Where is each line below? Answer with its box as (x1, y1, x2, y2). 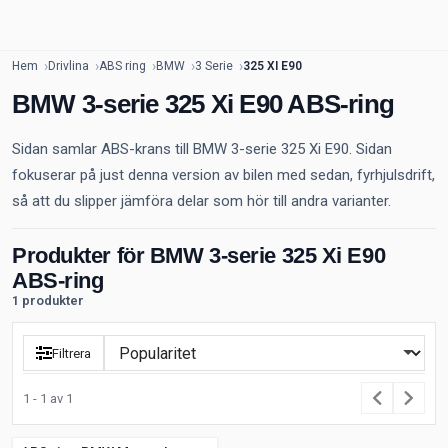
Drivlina (48, 59, 89, 73)
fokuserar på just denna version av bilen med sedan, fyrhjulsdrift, (12, 166, 435, 184)
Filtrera (52, 345, 91, 361)
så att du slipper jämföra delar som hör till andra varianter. (12, 192, 391, 210)
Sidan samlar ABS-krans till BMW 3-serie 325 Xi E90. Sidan (12, 140, 392, 158)
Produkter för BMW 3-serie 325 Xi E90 (12, 243, 386, 268)
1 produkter (12, 293, 84, 308)
